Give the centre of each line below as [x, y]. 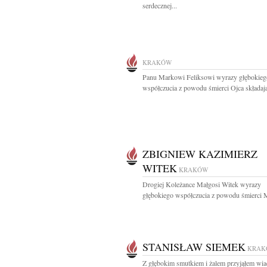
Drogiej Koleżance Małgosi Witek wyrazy [202, 184]
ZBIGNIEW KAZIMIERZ [200, 154]
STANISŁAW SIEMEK [194, 247]
